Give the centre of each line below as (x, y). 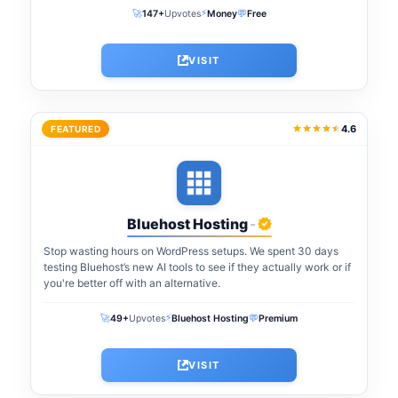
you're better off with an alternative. (132, 283)
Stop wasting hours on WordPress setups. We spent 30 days (191, 251)
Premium (278, 318)
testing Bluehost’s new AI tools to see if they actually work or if (197, 267)
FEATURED (76, 128)
